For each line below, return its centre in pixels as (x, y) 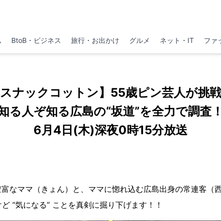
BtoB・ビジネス (36, 40)
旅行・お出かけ (95, 40)
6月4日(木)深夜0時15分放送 (110, 130)
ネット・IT (177, 40)
